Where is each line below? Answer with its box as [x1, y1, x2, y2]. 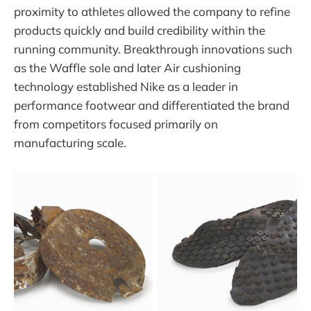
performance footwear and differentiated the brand [14, 97, 289, 112]
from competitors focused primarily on [14, 116, 218, 131]
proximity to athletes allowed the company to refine [14, 3, 290, 19]
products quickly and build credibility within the [14, 22, 265, 37]
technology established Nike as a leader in [14, 78, 238, 94]
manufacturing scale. [14, 135, 126, 150]
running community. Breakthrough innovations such [14, 41, 292, 56]
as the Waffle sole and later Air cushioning [14, 60, 241, 75]
